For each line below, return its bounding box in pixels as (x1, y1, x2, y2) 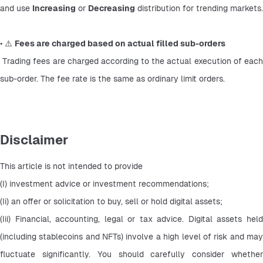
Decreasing (88, 2, 135, 14)
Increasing (32, 2, 76, 14)
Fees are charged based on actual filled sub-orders (15, 38, 225, 49)
